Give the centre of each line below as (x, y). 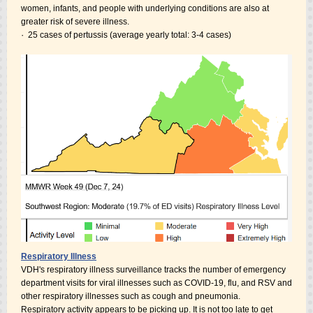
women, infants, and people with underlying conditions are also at (145, 8)
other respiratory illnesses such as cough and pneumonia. (131, 296)
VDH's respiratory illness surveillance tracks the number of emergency (153, 270)
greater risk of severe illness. (75, 22)
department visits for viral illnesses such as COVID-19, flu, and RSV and (156, 283)
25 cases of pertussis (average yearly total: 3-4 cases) (130, 35)
